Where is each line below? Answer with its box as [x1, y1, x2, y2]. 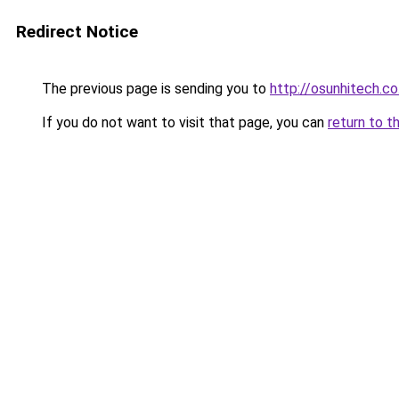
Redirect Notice [16, 21, 138, 42]
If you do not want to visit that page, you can [38, 114, 328, 131]
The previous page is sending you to [38, 80, 270, 97]
